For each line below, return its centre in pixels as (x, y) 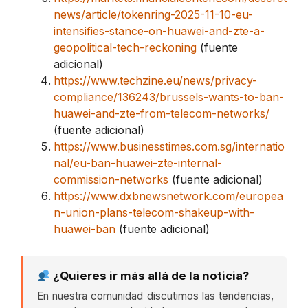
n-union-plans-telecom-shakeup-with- (154, 213)
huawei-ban (85, 229)
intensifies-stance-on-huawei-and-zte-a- (159, 31)
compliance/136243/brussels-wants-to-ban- (169, 97)
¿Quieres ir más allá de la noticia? (150, 276)
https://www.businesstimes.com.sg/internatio (169, 147)
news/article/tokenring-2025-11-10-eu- (153, 15)
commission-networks (111, 180)
